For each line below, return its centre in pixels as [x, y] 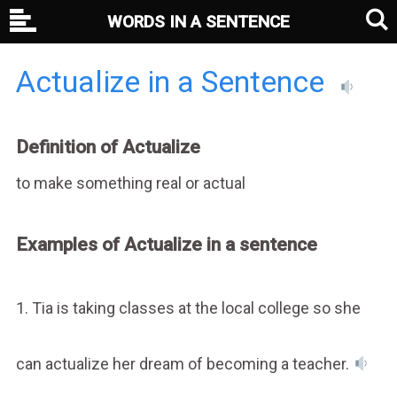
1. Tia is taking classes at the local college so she [188, 307]
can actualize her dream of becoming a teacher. [184, 363]
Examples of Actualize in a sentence [166, 244]
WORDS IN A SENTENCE [198, 22]
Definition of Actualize [108, 147]
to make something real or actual [130, 183]
